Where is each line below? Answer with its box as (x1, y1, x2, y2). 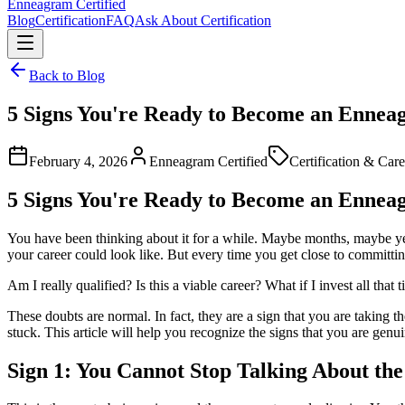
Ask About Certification (135, 13, 271, 28)
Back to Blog (29, 68, 105, 83)
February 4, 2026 (29, 153, 127, 169)
